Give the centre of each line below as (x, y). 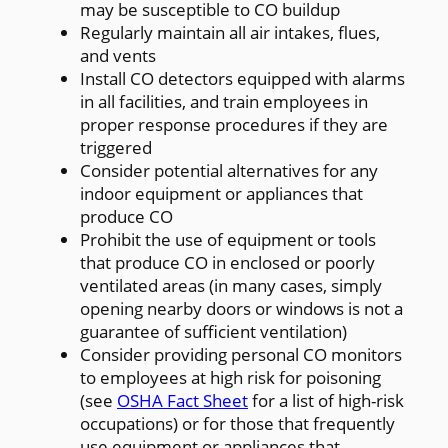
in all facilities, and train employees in (224, 101)
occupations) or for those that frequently (237, 423)
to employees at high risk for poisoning (230, 377)
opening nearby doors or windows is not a (241, 308)
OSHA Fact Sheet (182, 400)
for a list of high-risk (326, 400)
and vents (118, 55)
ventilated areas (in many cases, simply (231, 285)
